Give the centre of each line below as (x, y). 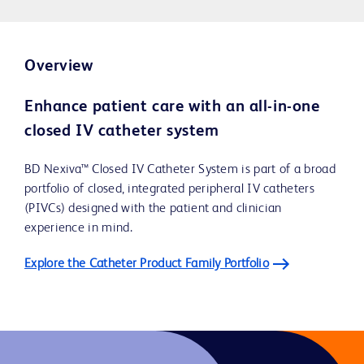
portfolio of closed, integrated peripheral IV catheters (169, 190)
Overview (59, 67)
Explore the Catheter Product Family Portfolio (147, 264)
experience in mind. (78, 229)
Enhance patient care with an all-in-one (172, 108)
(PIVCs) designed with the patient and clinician (153, 209)
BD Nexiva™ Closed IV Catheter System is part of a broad (180, 170)
